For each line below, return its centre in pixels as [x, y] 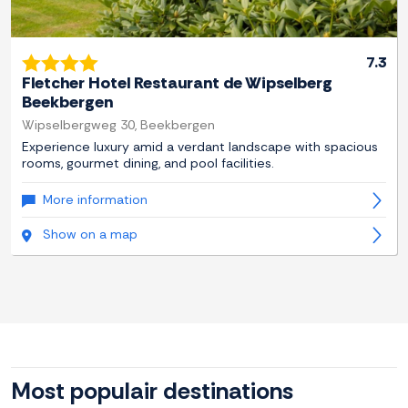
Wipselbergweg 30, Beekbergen [118, 125]
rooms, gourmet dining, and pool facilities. [148, 163]
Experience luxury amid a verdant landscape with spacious [200, 147]
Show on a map [90, 235]
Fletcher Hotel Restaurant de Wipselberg [177, 83]
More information [95, 200]
